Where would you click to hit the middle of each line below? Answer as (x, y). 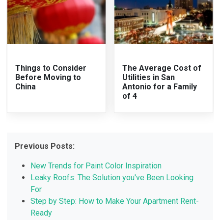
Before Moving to (48, 77)
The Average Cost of (162, 68)
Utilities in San (149, 77)
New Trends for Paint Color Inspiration (96, 165)
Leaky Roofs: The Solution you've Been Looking (112, 177)
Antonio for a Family (160, 86)
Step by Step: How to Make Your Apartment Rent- (115, 201)
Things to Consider (51, 68)
